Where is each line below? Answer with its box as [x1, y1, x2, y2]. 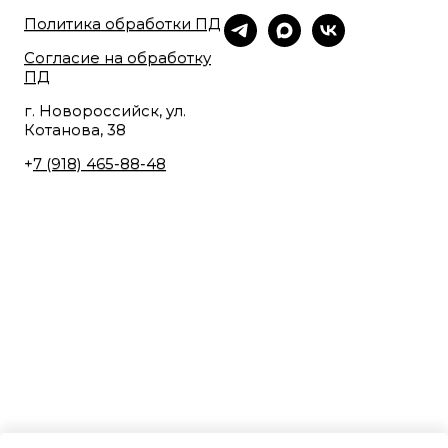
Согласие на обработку [24, 47, 211, 67]
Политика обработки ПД [24, 13, 220, 33]
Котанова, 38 [24, 119, 126, 139]
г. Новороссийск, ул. [24, 100, 186, 120]
